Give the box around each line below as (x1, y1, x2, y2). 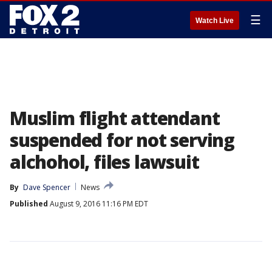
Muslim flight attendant (10, 106, 220, 131)
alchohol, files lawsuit (10, 149, 199, 174)
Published (10, 199, 48, 209)
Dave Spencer (23, 182, 70, 192)
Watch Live (195, 16, 234, 25)
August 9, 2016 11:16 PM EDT (48, 199, 148, 209)
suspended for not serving (10, 127, 234, 152)
